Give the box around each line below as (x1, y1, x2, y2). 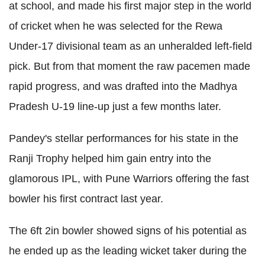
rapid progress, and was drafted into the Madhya (9, 80, 237, 93)
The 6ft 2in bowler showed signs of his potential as (9, 225, 247, 237)
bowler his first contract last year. (9, 193, 163, 205)
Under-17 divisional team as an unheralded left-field (9, 40, 252, 53)
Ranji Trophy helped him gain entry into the (9, 153, 211, 165)
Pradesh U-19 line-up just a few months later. (9, 101, 221, 113)
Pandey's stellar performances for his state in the (9, 132, 238, 145)
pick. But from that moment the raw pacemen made (9, 60, 250, 73)
